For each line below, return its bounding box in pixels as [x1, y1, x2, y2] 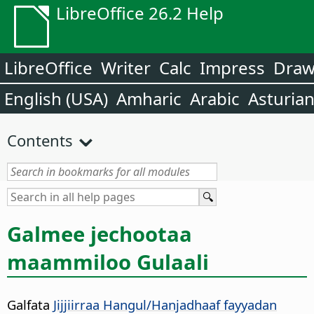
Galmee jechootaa [7, 219, 192, 248]
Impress [200, 56, 265, 79]
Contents [7, 130, 73, 151]
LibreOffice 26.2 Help [56, 1, 224, 25]
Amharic [116, 87, 182, 110]
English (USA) [4, 87, 108, 110]
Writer [101, 56, 151, 79]
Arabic [190, 87, 240, 110]
